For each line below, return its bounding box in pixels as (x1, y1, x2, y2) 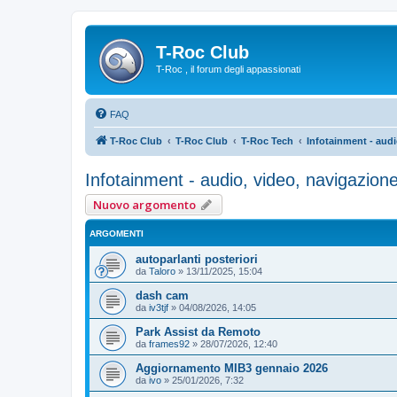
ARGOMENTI (90, 228, 144, 238)
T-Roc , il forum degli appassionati (156, 64, 300, 74)
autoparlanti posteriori (136, 252, 258, 266)
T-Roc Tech (241, 135, 293, 146)
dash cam (136, 288, 189, 302)
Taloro (149, 265, 175, 276)
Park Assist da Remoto (136, 324, 261, 339)
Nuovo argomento (93, 196, 196, 213)
